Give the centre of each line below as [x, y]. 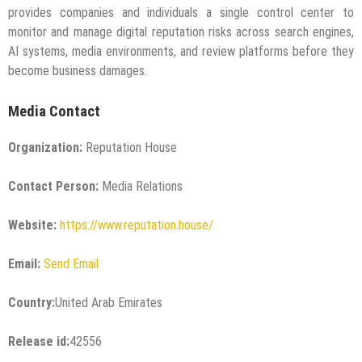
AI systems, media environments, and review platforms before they [181, 52]
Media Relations [141, 186]
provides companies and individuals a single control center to [181, 13]
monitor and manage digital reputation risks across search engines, [181, 32]
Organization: [45, 147]
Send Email [71, 263]
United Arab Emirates [109, 302]
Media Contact [54, 112]
